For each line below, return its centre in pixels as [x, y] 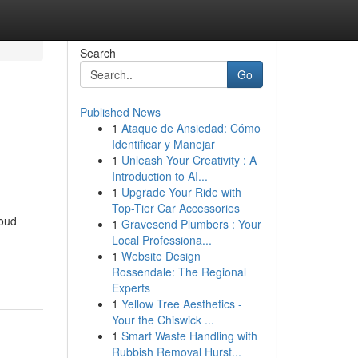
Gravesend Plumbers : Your [191, 224]
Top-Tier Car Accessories [175, 208]
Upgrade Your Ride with [181, 192]
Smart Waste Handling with [189, 336]
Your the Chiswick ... [163, 320]
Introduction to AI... [159, 176]
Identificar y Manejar [163, 144]
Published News [120, 112]
